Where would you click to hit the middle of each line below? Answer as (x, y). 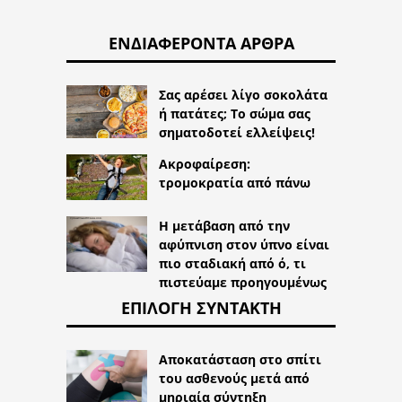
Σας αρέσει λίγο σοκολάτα (243, 94)
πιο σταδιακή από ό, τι (232, 263)
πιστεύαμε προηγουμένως (243, 282)
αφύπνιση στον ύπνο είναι (244, 244)
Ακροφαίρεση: (205, 164)
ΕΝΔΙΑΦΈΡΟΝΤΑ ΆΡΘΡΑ (201, 43)
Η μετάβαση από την (224, 225)
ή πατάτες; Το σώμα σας (235, 113)
